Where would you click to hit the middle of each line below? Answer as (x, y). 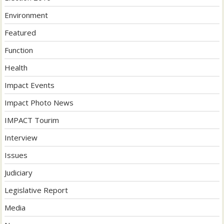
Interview (21, 137)
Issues (16, 155)
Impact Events (30, 85)
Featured (20, 32)
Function (19, 50)
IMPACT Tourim (32, 120)
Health (16, 67)
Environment (26, 15)
